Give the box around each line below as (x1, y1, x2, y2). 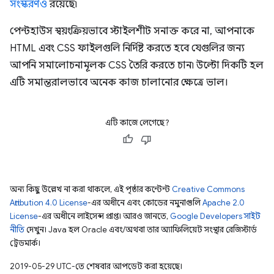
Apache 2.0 (202, 197, 245, 208)
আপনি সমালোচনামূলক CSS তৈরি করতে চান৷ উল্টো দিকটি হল (10, 59, 264, 72)
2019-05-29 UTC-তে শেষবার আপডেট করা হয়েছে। (10, 261, 182, 272)
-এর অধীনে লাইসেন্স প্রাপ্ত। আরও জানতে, (38, 210, 170, 221)
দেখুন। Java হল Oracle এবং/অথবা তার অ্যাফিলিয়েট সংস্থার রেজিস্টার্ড (24, 224, 257, 235)
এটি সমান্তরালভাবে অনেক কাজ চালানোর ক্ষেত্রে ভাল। (10, 76, 228, 89)
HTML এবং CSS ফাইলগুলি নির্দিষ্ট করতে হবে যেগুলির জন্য (10, 42, 245, 54)
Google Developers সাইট (170, 210, 261, 221)
